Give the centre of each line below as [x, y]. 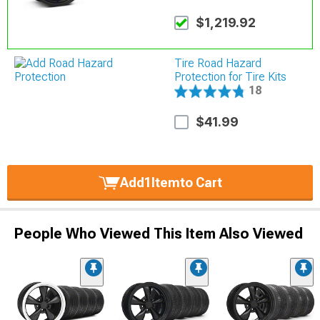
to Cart [201, 182]
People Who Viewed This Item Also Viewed [159, 233]
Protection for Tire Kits [231, 76]
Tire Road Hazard [218, 63]
